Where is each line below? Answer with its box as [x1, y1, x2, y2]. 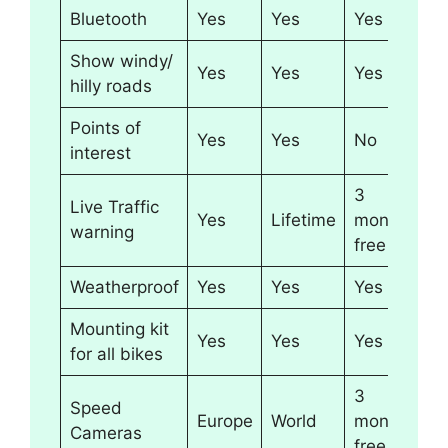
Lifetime [270, 209, 336, 230]
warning [69, 221, 134, 242]
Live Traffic [69, 196, 159, 217]
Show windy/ [69, 50, 173, 71]
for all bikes [69, 343, 163, 364]
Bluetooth [69, 8, 147, 29]
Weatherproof [69, 276, 179, 297]
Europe [196, 410, 253, 431]
